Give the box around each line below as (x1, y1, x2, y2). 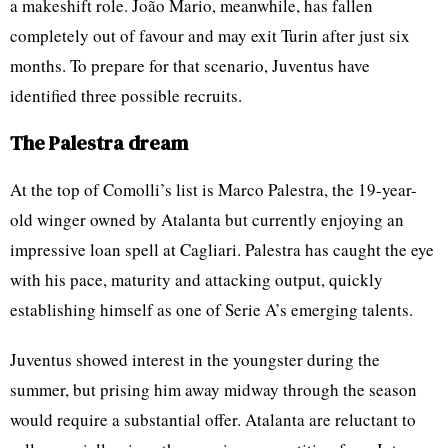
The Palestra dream (10, 128, 188, 157)
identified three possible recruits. (10, 83, 242, 107)
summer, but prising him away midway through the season (10, 377, 417, 401)
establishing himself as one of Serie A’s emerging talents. (10, 297, 413, 321)
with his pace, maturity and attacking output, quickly (10, 267, 383, 291)
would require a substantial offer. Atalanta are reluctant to (10, 407, 416, 431)
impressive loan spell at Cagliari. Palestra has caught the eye (10, 237, 434, 261)
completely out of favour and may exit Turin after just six (10, 23, 410, 47)
